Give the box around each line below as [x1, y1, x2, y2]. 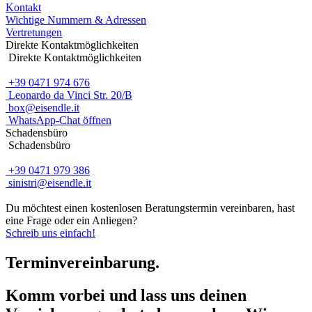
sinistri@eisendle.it [6, 177, 91, 189]
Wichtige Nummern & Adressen [6, 14, 146, 26]
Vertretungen [6, 26, 62, 38]
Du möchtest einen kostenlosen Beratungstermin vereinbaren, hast [6, 202, 295, 214]
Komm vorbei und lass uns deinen [6, 286, 247, 304]
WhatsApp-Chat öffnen [6, 114, 111, 126]
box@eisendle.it [6, 102, 79, 114]
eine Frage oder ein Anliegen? [6, 214, 137, 226]
